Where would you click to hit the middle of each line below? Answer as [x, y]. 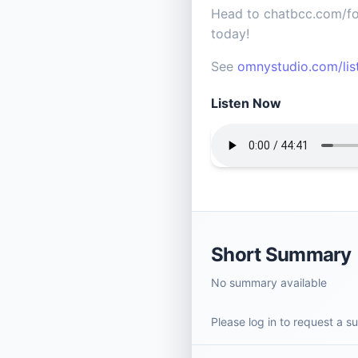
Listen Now [246, 103]
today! [236, 34]
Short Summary [281, 255]
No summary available [269, 283]
